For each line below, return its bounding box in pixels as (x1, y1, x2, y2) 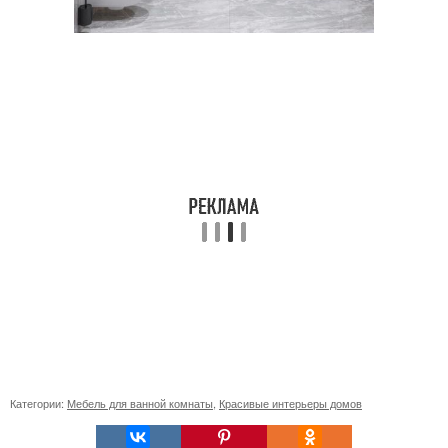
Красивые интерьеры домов (219, 395, 362, 411)
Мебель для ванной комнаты (67, 395, 213, 411)
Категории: (10, 395, 67, 411)
